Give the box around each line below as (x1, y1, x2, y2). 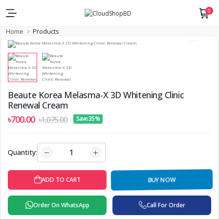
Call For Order (146, 201, 185, 209)
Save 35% (76, 114, 100, 123)
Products (33, 27, 59, 36)
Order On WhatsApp (33, 201, 89, 209)
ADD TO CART (42, 175, 81, 184)
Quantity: (8, 148, 37, 157)
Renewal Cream (8, 99, 68, 111)
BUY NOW (148, 175, 175, 184)
